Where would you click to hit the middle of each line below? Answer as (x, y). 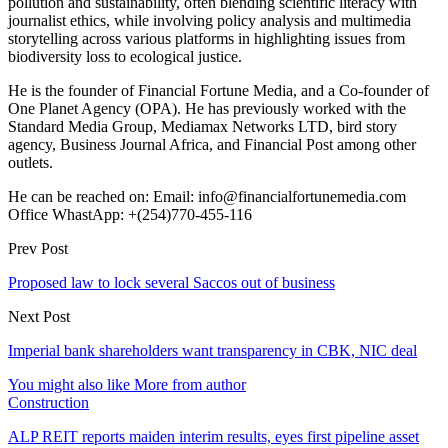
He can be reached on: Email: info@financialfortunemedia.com (207, 196)
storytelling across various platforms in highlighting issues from (206, 38)
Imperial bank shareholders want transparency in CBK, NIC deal (212, 350)
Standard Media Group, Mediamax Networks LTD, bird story (202, 126)
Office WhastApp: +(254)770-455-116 (130, 214)
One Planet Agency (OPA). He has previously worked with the (207, 108)
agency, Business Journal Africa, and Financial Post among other (212, 144)
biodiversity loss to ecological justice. (125, 56)
